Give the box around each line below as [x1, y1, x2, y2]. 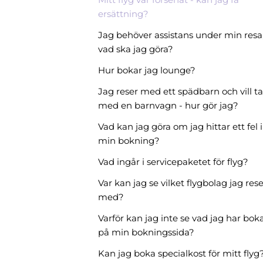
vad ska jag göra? [98, 43, 173, 55]
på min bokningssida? [98, 227, 194, 238]
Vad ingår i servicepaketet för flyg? [98, 156, 248, 167]
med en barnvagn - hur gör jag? [98, 100, 238, 111]
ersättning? [98, 8, 149, 19]
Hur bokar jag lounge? [98, 65, 195, 76]
